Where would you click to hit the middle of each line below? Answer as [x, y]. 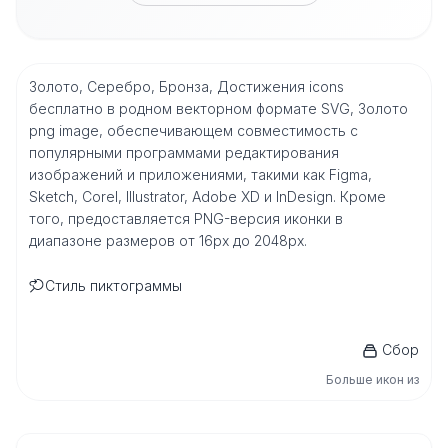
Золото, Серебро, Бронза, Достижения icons [186, 86]
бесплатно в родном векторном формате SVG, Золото [218, 108]
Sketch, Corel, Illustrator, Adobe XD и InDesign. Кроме [207, 196]
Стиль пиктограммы [113, 285]
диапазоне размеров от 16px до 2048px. [168, 240]
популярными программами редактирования [184, 152]
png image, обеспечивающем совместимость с [193, 130]
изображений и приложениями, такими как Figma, [200, 174]
